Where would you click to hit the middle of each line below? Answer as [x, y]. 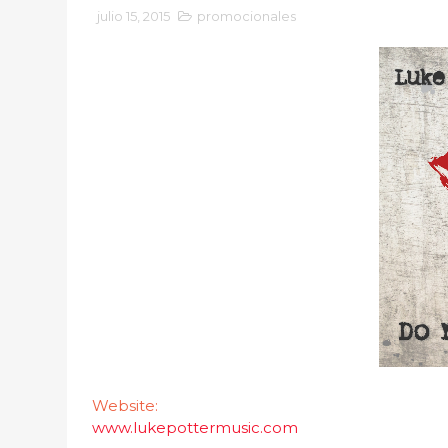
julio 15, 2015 [134, 16]
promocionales [247, 16]
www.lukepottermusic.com [195, 427]
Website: [125, 405]
